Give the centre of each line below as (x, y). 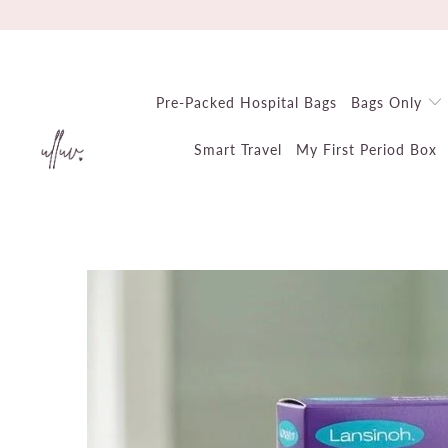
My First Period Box (366, 149)
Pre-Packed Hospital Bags (247, 102)
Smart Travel (237, 149)
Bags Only (389, 102)
